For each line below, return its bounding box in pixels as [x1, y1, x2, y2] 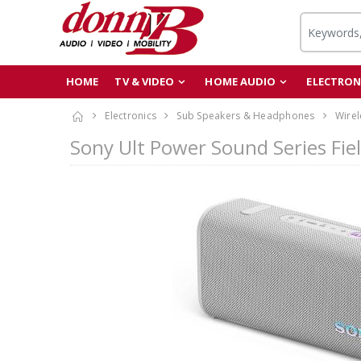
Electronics [105, 109, 157, 122]
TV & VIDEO [114, 74, 175, 89]
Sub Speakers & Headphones [176, 109, 315, 122]
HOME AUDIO [205, 74, 276, 89]
